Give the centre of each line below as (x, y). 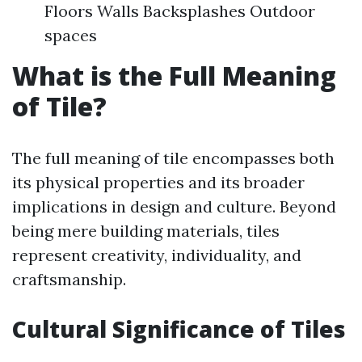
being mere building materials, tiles (146, 231)
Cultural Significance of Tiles (179, 329)
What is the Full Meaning (174, 76)
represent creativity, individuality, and (157, 255)
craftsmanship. (69, 279)
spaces (71, 35)
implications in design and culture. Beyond (174, 206)
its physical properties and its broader (158, 182)
